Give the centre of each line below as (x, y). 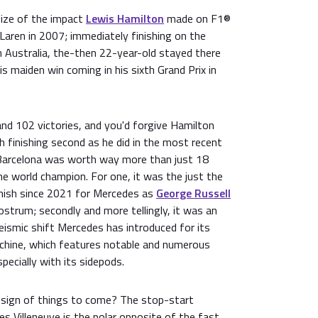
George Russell (193, 193)
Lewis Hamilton (125, 18)
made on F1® (197, 18)
